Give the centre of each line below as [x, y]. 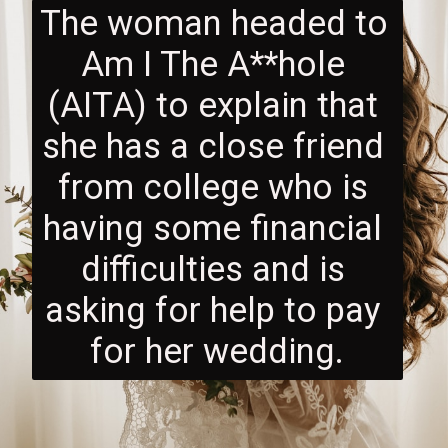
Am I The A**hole [212, 64]
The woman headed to [214, 23]
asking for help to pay [213, 310]
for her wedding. [217, 351]
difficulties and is [212, 269]
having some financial [213, 228]
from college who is [212, 187]
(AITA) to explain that [212, 105]
